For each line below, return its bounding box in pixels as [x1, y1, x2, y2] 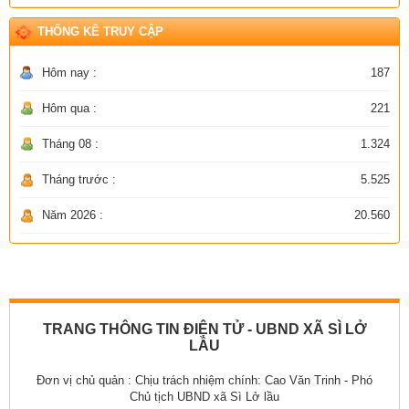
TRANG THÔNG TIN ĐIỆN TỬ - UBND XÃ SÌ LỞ [42, 320, 367, 337]
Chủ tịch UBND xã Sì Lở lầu [130, 389, 279, 404]
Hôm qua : [42, 100, 97, 115]
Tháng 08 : [42, 136, 99, 151]
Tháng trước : [42, 172, 116, 186]
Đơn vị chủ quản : [37, 372, 135, 387]
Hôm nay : [42, 65, 97, 79]
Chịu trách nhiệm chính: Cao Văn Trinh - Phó [135, 372, 372, 387]
